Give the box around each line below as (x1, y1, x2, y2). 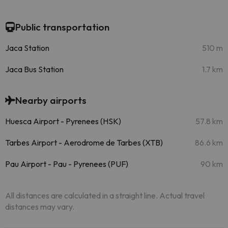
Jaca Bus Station (5, 64, 64, 74)
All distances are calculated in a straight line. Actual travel (5, 190, 205, 201)
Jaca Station (5, 43, 49, 53)
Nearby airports (15, 94, 87, 106)
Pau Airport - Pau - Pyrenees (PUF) (5, 159, 128, 169)
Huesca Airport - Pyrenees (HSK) (5, 116, 121, 126)
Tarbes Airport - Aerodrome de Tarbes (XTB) (5, 137, 163, 148)
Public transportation (15, 21, 109, 33)
